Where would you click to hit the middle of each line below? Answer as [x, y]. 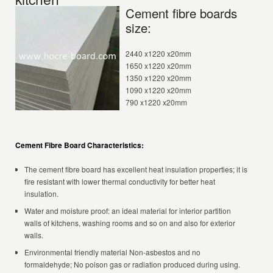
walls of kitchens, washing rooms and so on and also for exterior [130, 223]
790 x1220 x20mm [157, 102]
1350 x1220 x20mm [159, 78]
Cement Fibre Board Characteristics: [80, 145]
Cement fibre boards [182, 13]
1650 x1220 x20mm [159, 66]
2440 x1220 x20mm [159, 53]
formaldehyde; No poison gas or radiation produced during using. [133, 264]
